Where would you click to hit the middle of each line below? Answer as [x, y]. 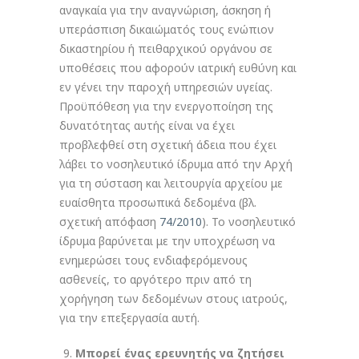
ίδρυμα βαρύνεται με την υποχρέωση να [167, 241]
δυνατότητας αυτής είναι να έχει [147, 125]
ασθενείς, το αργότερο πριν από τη [155, 279]
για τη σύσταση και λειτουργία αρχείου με [171, 183]
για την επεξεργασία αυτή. [129, 318]
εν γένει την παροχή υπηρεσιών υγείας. [166, 87]
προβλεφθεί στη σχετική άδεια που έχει [168, 145]
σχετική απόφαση [109, 222]
